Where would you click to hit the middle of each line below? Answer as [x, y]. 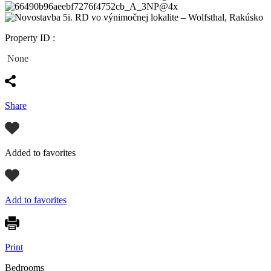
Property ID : [30, 38]
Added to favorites [40, 152]
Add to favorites [36, 200]
